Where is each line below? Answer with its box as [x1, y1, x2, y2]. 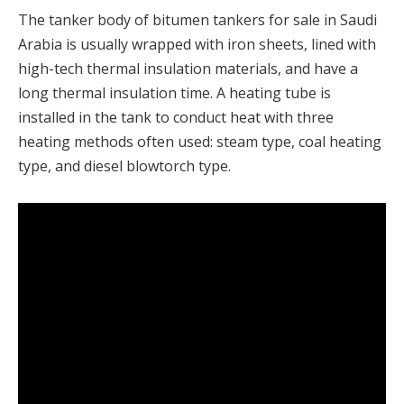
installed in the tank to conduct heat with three [18, 106, 334, 127]
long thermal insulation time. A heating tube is [18, 82, 331, 103]
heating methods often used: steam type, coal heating [18, 131, 381, 151]
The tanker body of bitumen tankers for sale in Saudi [18, 9, 377, 30]
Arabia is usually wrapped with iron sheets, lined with [18, 33, 376, 54]
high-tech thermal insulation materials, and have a [18, 58, 358, 78]
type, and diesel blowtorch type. [18, 155, 231, 176]
